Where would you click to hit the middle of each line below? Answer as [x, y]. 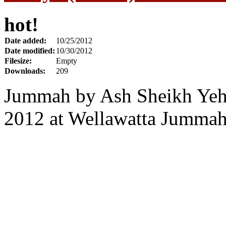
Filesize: [18, 61]
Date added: [25, 40]
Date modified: [30, 50]
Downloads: [25, 71]
